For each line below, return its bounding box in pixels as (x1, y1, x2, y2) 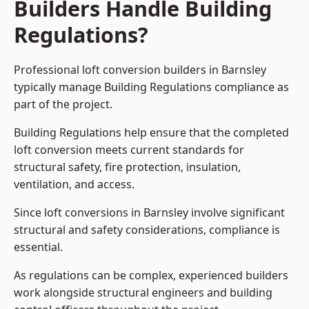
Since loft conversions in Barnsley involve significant (14, 205, 285, 221)
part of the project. (14, 97, 112, 112)
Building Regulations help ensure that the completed (14, 125, 289, 141)
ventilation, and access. (14, 177, 134, 192)
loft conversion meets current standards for (14, 142, 244, 158)
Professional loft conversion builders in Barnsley (14, 62, 266, 78)
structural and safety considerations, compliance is (14, 222, 280, 238)
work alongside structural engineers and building (14, 285, 272, 301)
